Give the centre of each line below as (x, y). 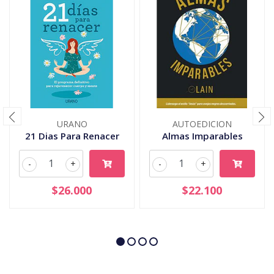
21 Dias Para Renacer (72, 135)
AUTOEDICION (202, 124)
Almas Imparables (202, 135)
